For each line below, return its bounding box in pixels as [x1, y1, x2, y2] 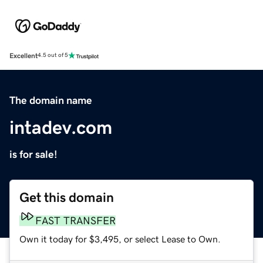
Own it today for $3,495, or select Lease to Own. [19, 234, 221, 244]
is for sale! [9, 149, 58, 160]
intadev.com [9, 117, 112, 137]
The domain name [9, 95, 92, 106]
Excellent [9, 52, 38, 59]
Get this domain [19, 190, 114, 204]
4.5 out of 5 [38, 52, 68, 59]
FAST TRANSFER [35, 215, 116, 226]
